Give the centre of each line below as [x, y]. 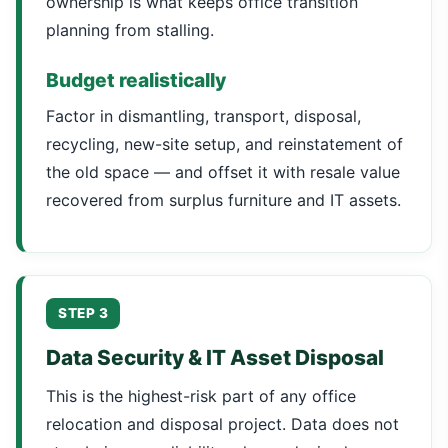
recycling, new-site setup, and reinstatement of [224, 144]
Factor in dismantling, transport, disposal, [203, 116]
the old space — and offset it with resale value [223, 172]
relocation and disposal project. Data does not [222, 424]
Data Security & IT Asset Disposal [215, 357]
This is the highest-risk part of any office [201, 396]
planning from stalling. [130, 30]
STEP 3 [83, 313]
